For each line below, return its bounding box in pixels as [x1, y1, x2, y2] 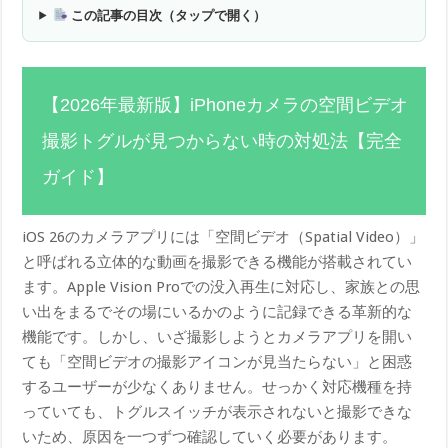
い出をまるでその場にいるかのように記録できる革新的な [22, 302, 413, 321]
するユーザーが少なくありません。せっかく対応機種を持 [22, 377, 413, 396]
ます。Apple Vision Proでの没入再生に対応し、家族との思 [22, 277, 421, 296]
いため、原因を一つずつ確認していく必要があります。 [22, 427, 398, 446]
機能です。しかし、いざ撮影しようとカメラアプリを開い [22, 327, 413, 346]
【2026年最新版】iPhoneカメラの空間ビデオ [42, 94, 409, 115]
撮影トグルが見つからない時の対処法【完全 [42, 130, 403, 151]
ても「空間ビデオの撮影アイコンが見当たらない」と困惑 [22, 352, 413, 371]
